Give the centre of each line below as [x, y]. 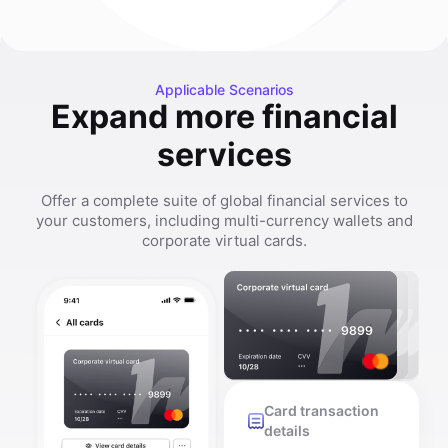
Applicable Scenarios [224, 89]
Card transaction [321, 411]
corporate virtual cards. [224, 240]
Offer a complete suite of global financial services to [224, 200]
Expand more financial [224, 116]
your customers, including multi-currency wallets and [224, 220]
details [287, 431]
